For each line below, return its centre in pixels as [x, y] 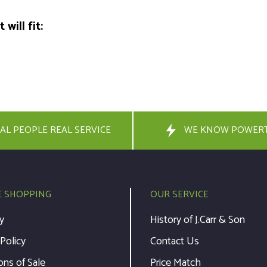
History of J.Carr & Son [198, 220]
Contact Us [175, 241]
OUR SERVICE [179, 194]
